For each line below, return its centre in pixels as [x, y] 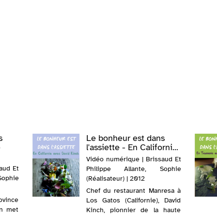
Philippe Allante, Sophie [133, 169]
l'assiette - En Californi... [132, 147]
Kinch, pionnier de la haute [133, 210]
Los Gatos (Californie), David [133, 201]
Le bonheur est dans [125, 138]
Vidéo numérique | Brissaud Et [133, 159]
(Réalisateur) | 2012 [115, 179]
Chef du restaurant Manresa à [133, 191]
